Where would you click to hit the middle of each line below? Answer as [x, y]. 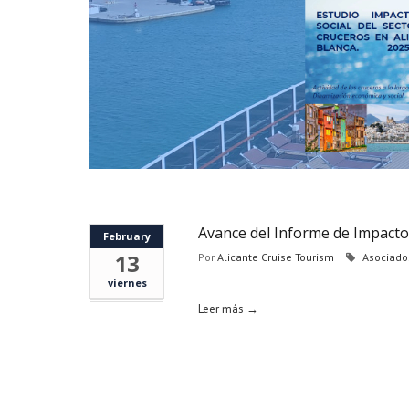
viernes [127, 283]
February [127, 236]
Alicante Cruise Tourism [276, 257]
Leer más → [228, 309]
